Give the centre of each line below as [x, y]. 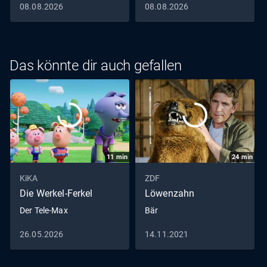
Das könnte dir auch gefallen [96, 66]
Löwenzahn [170, 194]
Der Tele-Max [44, 211]
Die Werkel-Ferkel [56, 194]
